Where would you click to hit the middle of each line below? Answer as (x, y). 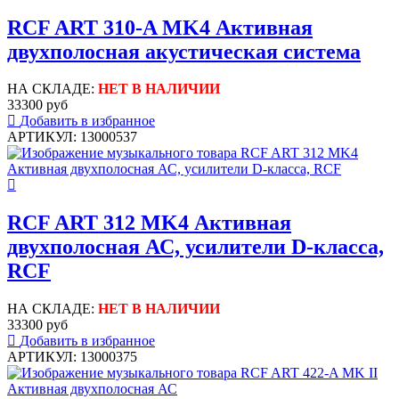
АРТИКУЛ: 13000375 (72, 357)
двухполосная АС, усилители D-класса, (195, 247)
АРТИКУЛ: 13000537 (72, 137)
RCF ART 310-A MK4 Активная (160, 27)
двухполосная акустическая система (184, 51)
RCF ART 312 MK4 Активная (149, 223)
